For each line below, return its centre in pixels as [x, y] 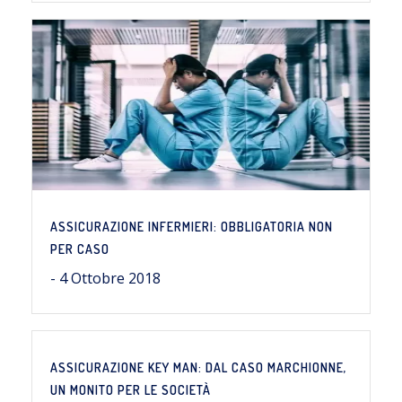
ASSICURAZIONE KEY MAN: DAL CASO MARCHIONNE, [199, 367]
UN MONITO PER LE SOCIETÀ [131, 390]
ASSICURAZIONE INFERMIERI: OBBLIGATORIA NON [192, 227]
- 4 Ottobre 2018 [105, 278]
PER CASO [80, 249]
